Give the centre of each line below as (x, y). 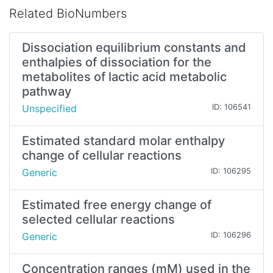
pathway (47, 92)
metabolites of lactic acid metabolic (124, 77)
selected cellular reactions (98, 220)
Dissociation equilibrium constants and (134, 48)
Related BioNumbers (68, 14)
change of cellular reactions (102, 156)
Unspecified (49, 109)
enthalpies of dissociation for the (117, 62)
